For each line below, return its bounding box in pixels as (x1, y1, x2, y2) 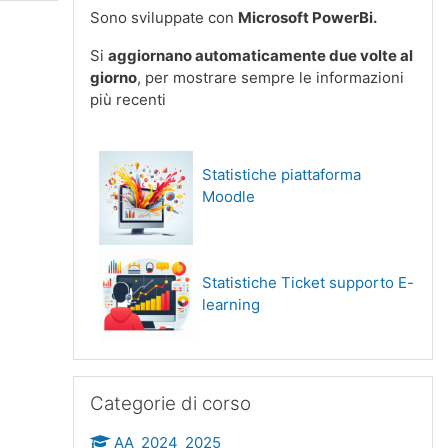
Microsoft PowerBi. (238, 8, 377, 27)
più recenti (90, 90, 166, 109)
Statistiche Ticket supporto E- (202, 273, 414, 292)
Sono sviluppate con (90, 8, 238, 27)
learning (202, 295, 260, 314)
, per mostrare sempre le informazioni (137, 68, 404, 87)
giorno (90, 68, 137, 87)
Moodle (202, 187, 255, 206)
